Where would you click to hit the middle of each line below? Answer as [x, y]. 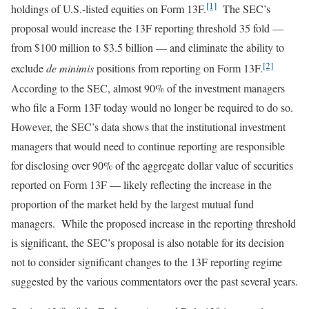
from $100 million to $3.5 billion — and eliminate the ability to [148, 48]
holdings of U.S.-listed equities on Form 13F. [109, 9]
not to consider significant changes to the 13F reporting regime [147, 261]
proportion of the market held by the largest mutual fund [132, 203]
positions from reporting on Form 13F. [178, 68]
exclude [29, 68]
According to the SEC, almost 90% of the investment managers [148, 88]
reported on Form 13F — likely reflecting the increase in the [141, 184]
